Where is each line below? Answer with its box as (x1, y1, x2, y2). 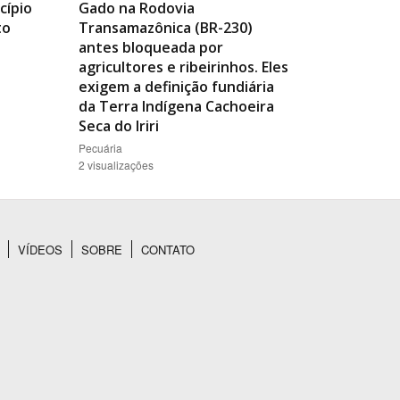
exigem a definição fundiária (79, 77, 274, 97)
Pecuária (79, 140, 122, 156)
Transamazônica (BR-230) (79, 18, 253, 38)
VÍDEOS (18, 241, 62, 259)
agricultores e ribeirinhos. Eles (79, 57, 288, 78)
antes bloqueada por (79, 37, 223, 58)
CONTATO (141, 241, 195, 259)
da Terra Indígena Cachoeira (79, 96, 274, 117)
